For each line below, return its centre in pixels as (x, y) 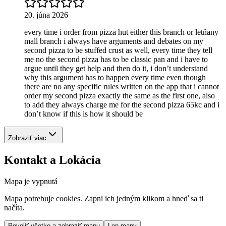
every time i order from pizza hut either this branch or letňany (121, 32)
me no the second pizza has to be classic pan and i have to (116, 60)
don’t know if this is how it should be (83, 114)
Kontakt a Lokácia (52, 160)
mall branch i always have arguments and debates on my (114, 41)
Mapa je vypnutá (31, 181)
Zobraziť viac (27, 138)
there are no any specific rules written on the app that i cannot (122, 87)
